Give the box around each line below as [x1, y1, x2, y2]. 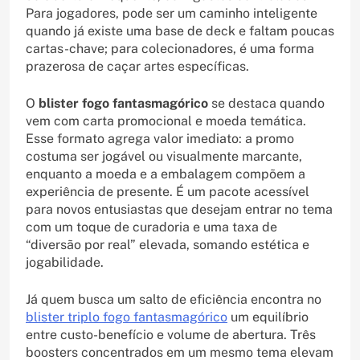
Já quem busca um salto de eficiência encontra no [26, 292, 321, 308]
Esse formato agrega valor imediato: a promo [26, 131, 294, 147]
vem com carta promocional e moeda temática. [26, 113, 306, 129]
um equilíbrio [227, 309, 309, 325]
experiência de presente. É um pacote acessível [26, 184, 309, 200]
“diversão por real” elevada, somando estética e [26, 237, 309, 253]
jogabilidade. [26, 255, 104, 271]
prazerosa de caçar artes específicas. [26, 59, 249, 75]
